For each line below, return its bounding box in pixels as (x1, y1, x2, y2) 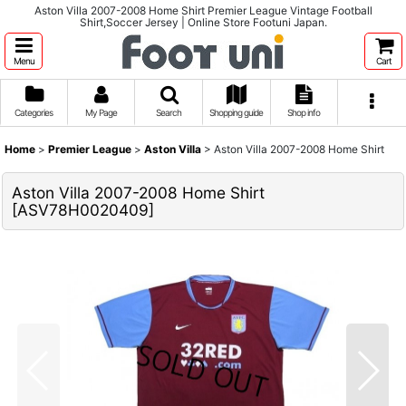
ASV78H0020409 (17, 200, 149, 219)
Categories (14, 107, 53, 118)
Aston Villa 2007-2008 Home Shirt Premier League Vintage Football (34, 4, 372, 17)
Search (156, 107, 182, 118)
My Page (84, 107, 117, 118)
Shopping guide (209, 107, 264, 118)
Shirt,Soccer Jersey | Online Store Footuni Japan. (79, 15, 327, 29)
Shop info (287, 107, 321, 118)
